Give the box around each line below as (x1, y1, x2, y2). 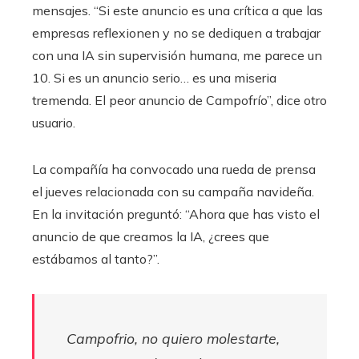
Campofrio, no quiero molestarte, (67, 329, 280, 347)
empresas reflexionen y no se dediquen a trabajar (32, 25, 321, 41)
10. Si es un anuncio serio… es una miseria (32, 70, 276, 86)
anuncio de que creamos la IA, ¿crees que (32, 228, 269, 244)
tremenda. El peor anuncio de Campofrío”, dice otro (32, 92, 327, 108)
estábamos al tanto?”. (32, 251, 159, 267)
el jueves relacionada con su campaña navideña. (32, 184, 314, 200)
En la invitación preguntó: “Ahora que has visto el (32, 206, 320, 222)
